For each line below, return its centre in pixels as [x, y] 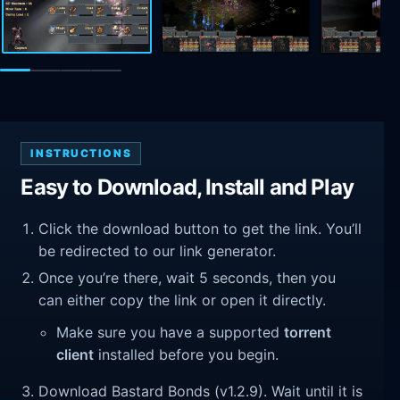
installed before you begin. [187, 354]
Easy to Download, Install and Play [187, 187]
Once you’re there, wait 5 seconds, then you [187, 278]
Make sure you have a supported [171, 332]
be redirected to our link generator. [158, 250]
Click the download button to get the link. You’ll [200, 228]
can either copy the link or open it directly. [183, 300]
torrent [308, 332]
